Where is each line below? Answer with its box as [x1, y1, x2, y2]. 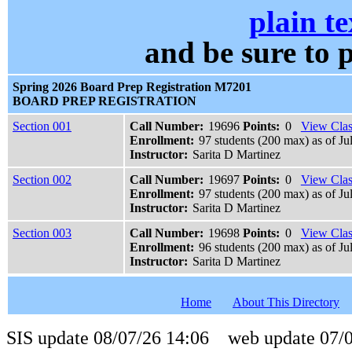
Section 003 [13, 226, 71, 240]
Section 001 [13, 119, 71, 134]
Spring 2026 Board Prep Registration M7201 [13, 80, 251, 94]
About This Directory [233, 295, 339, 310]
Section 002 [13, 173, 71, 187]
